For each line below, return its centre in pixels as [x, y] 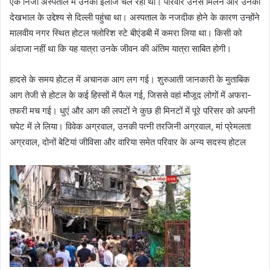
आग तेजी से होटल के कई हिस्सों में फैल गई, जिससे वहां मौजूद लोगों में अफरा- [130, 95]
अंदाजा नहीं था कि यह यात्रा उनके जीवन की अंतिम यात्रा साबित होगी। [121, 48]
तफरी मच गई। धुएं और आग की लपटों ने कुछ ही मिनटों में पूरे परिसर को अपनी [132, 110]
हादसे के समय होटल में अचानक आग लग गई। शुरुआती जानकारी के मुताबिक [130, 79]
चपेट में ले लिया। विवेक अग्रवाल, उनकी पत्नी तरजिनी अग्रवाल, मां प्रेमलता [130, 126]
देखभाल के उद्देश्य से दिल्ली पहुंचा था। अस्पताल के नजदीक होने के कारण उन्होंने [135, 17]
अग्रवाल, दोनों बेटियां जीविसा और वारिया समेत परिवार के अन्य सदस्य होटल [128, 142]
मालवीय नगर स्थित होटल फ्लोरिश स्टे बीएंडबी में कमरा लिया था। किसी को [126, 33]
